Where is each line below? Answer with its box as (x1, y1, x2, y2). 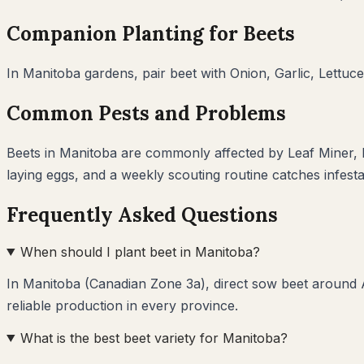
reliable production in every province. (6, 297, 238, 314)
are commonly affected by (117, 144, 288, 161)
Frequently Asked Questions (6, 201, 278, 227)
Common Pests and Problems (6, 101, 286, 127)
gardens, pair (80, 65, 170, 82)
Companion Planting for (6, 21, 243, 47)
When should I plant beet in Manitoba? (19, 243, 260, 260)
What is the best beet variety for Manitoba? (19, 329, 288, 346)
